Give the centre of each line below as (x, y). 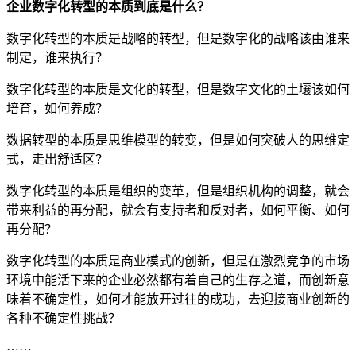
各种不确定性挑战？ (64, 318)
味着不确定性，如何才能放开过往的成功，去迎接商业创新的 (178, 299)
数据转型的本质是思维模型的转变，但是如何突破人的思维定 (178, 140)
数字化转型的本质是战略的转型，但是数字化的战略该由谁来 (178, 38)
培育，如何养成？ (57, 108)
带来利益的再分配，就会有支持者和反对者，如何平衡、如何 (178, 210)
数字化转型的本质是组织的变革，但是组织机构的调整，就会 (178, 191)
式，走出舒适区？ (57, 159)
